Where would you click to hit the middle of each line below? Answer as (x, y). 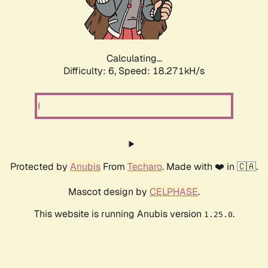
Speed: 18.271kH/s (162, 71)
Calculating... (134, 59)
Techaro (145, 167)
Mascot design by (109, 192)
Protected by (40, 167)
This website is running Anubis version (119, 214)
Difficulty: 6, (91, 71)
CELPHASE (174, 192)
